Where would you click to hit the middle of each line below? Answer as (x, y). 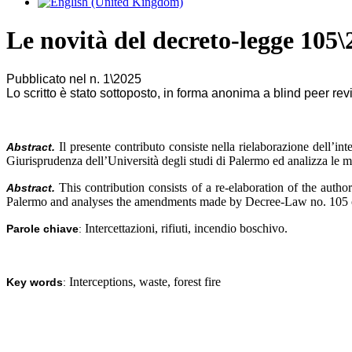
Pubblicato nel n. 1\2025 (74, 79)
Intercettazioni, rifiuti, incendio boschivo (185, 228)
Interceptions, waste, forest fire (145, 281)
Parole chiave (42, 228)
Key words (35, 282)
